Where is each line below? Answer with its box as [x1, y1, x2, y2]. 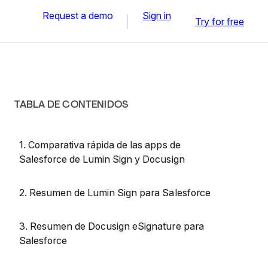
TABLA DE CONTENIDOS [14, 98, 129, 111]
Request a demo [42, 9, 113, 22]
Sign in [142, 9, 171, 22]
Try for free [195, 15, 244, 28]
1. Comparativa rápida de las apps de [19, 139, 181, 151]
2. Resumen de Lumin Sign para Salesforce [19, 187, 211, 199]
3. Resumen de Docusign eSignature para [19, 220, 204, 232]
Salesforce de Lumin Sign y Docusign [19, 153, 185, 165]
